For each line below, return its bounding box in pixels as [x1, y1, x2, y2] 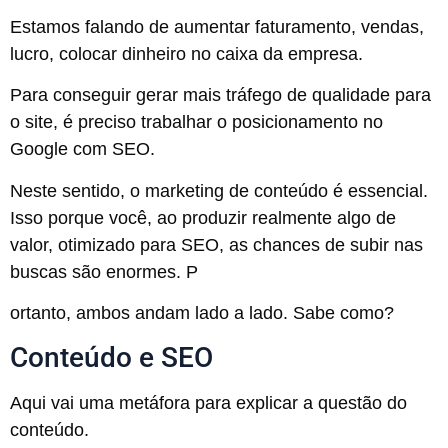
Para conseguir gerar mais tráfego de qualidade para [10, 85, 431, 106]
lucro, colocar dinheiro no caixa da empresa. [10, 43, 363, 64]
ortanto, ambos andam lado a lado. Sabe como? [10, 303, 394, 324]
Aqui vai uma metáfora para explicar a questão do [10, 393, 407, 414]
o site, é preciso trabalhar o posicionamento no [10, 112, 383, 133]
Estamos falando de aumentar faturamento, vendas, [10, 16, 424, 37]
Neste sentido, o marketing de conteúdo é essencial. [10, 180, 428, 201]
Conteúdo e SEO [10, 341, 213, 375]
